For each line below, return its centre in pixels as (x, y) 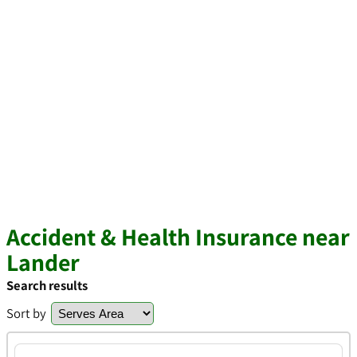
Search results (47, 285)
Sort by (26, 313)
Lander (43, 262)
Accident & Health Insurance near (178, 237)
